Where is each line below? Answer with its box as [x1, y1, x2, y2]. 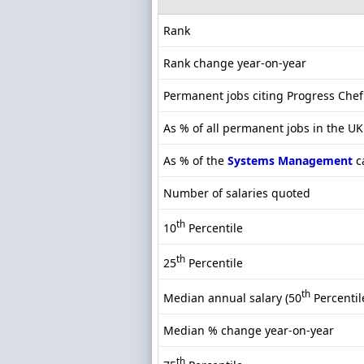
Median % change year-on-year [163, 323, 334, 339]
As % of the [163, 153, 227, 169]
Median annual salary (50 [163, 289, 301, 305]
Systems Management [227, 153, 353, 169]
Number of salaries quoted [163, 185, 310, 201]
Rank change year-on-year [163, 55, 306, 71]
